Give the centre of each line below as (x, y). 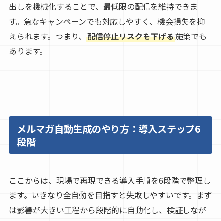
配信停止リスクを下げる (130, 36)
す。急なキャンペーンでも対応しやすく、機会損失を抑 (107, 21)
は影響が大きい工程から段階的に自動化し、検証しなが (107, 210)
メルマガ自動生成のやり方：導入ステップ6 (108, 129)
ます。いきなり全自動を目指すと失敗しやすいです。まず (110, 195)
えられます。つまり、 (47, 36)
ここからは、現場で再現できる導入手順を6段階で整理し (110, 180)
